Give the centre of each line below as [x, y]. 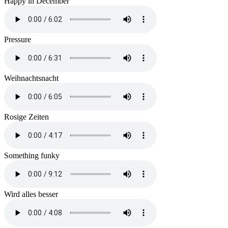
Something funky [32, 155]
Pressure [18, 39]
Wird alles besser [31, 194]
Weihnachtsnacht [31, 78]
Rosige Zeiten [26, 117]
